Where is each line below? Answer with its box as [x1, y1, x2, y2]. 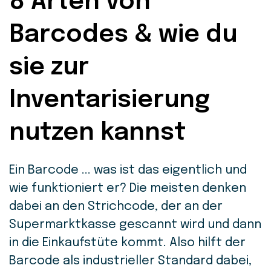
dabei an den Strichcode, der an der [9, 200, 223, 213]
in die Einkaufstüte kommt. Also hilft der [9, 237, 246, 249]
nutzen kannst [9, 120, 186, 145]
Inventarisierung [9, 88, 210, 113]
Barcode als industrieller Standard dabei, [9, 255, 252, 267]
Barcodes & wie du [9, 22, 237, 47]
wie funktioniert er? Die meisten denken [9, 182, 246, 195]
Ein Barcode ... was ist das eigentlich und [9, 164, 247, 177]
